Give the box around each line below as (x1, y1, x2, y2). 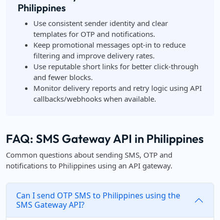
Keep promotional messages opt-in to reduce (33, 40, 186, 50)
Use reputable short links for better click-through (33, 61, 198, 71)
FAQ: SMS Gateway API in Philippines (6, 131, 204, 146)
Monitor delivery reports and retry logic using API (33, 83, 202, 93)
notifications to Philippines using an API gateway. (6, 161, 172, 170)
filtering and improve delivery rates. (33, 51, 155, 60)
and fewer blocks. (33, 72, 93, 82)
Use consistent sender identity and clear (33, 18, 168, 28)
